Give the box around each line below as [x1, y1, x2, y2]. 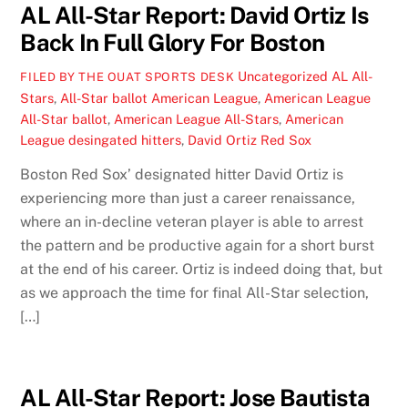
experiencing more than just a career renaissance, [20, 189, 356, 208]
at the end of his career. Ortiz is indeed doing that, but [20, 260, 383, 279]
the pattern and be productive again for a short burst [20, 237, 375, 255]
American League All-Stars [114, 110, 280, 127]
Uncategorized [238, 67, 329, 84]
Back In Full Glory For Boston [20, 28, 325, 56]
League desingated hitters [20, 131, 182, 148]
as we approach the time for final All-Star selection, [20, 284, 370, 302]
